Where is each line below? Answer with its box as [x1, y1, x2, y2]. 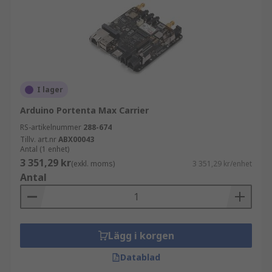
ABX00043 [58, 134, 94, 144]
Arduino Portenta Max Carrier [20, 104, 149, 116]
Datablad [120, 251, 160, 263]
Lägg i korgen [107, 229, 174, 242]
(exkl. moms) [71, 158, 115, 169]
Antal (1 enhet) [20, 144, 69, 154]
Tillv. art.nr [20, 134, 56, 144]
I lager [37, 84, 63, 95]
